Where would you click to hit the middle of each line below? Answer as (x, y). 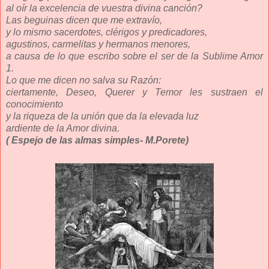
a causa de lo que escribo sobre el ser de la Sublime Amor (134, 56)
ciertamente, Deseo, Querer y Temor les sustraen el (134, 92)
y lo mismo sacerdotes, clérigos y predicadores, (107, 32)
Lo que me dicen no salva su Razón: (83, 80)
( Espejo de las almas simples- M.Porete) (97, 140)
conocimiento (35, 104)
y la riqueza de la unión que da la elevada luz (102, 116)
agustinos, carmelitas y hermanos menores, (98, 44)
